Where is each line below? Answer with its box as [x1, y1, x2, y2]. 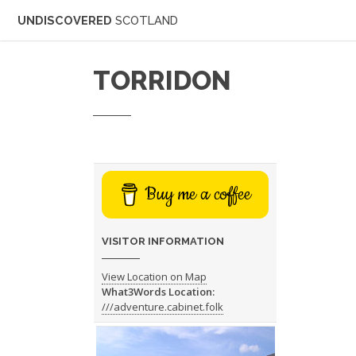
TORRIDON [93, 64, 232, 96]
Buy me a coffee [144, 182, 251, 207]
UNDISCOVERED [17, 14, 115, 27]
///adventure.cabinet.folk [101, 300, 223, 315]
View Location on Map [101, 269, 207, 284]
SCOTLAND [115, 14, 178, 27]
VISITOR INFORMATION [101, 235, 224, 248]
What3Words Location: [101, 284, 215, 300]
